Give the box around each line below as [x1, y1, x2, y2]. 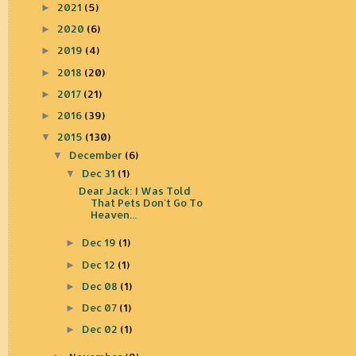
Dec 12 [81, 257, 118, 271]
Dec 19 [81, 236, 118, 250]
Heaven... [90, 208, 137, 222]
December [69, 148, 126, 161]
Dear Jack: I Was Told [78, 184, 191, 198]
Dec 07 [81, 300, 119, 314]
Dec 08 [81, 279, 120, 292]
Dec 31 [81, 166, 118, 180]
